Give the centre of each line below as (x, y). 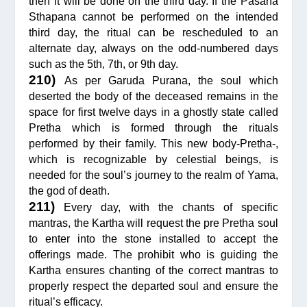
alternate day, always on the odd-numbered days (153, 48)
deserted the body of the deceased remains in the (153, 96)
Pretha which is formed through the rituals (153, 127)
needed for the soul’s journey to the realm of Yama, (153, 175)
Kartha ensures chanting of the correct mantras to (153, 270)
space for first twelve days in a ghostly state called (153, 112)
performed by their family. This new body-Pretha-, (153, 143)
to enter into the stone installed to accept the (153, 238)
